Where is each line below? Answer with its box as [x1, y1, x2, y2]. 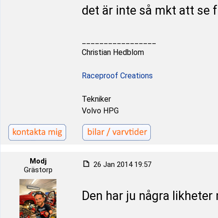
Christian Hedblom [82, 48, 144, 57]
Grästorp [23, 165, 53, 174]
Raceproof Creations [82, 71, 153, 80]
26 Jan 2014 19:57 [91, 160, 151, 169]
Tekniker [82, 94, 111, 104]
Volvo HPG [82, 106, 119, 115]
